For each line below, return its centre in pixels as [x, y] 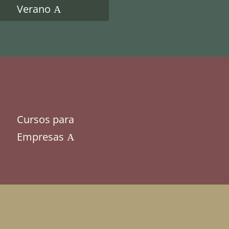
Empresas [40, 137]
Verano [34, 9]
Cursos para [45, 119]
